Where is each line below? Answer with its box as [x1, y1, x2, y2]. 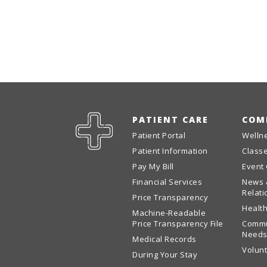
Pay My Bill [132, 161, 174, 172]
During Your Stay [132, 249, 197, 260]
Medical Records [132, 234, 197, 244]
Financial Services [132, 176, 202, 187]
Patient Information [132, 145, 208, 156]
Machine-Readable [132, 207, 206, 218]
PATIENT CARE [132, 114, 209, 125]
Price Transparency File [132, 218, 223, 229]
